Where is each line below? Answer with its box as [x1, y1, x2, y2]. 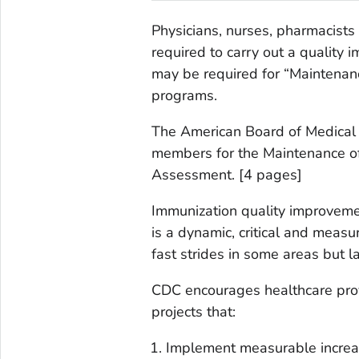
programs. [151, 85, 217, 105]
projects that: [151, 301, 236, 321]
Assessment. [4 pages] [151, 164, 302, 184]
